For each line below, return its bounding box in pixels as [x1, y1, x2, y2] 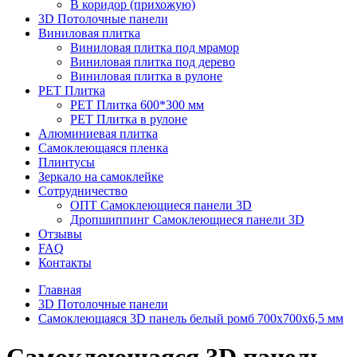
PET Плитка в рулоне [70, 112, 187, 126]
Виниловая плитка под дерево [70, 55, 235, 69]
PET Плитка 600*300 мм [70, 98, 204, 112]
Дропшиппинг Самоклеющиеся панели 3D [70, 213, 304, 226]
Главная [38, 283, 81, 296]
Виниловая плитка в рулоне [70, 69, 222, 83]
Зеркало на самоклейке [38, 170, 163, 183]
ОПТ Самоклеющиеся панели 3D [70, 198, 252, 212]
